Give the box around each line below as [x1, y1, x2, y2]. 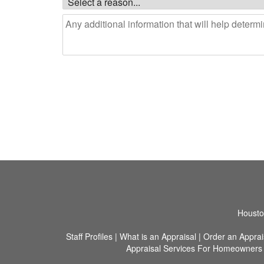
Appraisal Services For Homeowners [126, 242, 262, 254]
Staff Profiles [65, 230, 113, 242]
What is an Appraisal [119, 230, 196, 242]
